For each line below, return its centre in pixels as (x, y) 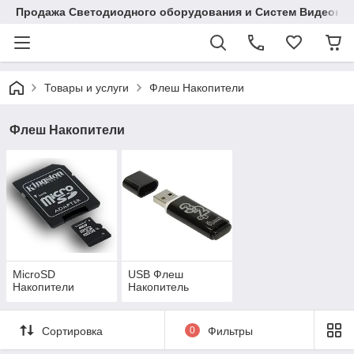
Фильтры (230, 331)
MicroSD (34, 275)
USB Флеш (155, 275)
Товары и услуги (87, 88)
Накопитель (158, 287)
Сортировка (72, 331)
